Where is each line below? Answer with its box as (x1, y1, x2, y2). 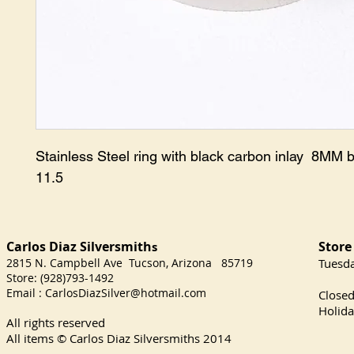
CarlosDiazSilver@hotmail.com (45, 285, 206, 300)
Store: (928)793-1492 (6, 270, 114, 285)
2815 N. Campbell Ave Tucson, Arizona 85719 (6, 255, 253, 270)
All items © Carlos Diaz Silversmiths (6, 330, 200, 346)
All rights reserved (6, 314, 105, 330)
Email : (6, 285, 45, 300)
